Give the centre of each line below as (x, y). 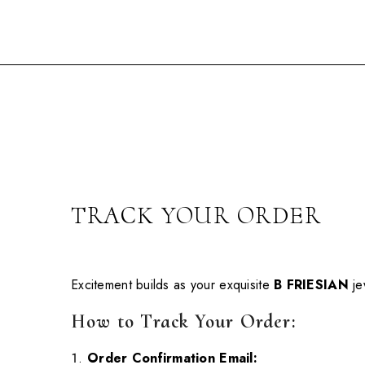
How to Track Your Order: (183, 322)
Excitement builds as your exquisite (170, 285)
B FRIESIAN (309, 285)
